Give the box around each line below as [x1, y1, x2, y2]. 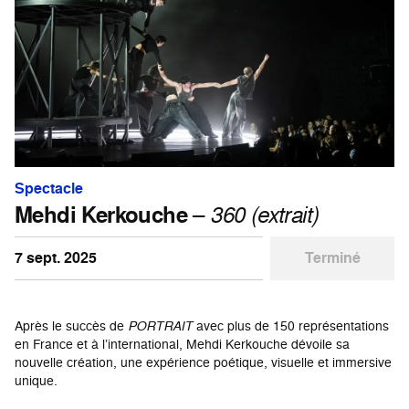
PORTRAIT [128, 316, 193, 334]
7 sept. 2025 [15, 246, 97, 268]
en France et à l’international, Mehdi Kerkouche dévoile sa [15, 334, 350, 352]
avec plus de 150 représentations [193, 316, 389, 334]
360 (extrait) [210, 198, 319, 229]
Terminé [304, 246, 361, 268]
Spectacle [15, 177, 83, 199]
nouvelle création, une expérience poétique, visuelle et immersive [15, 352, 392, 371]
